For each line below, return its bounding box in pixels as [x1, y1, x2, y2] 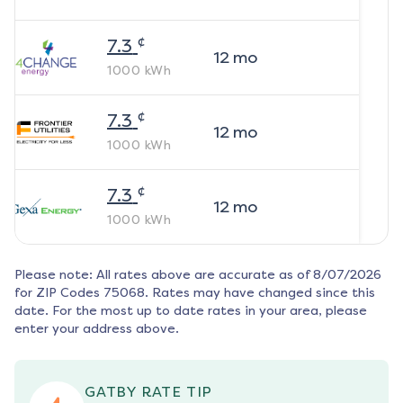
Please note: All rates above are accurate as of [14, 267, 309, 283]
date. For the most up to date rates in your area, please [14, 303, 367, 319]
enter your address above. [14, 321, 179, 337]
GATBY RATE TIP [85, 383, 213, 401]
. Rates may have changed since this [145, 285, 375, 301]
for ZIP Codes [14, 285, 100, 301]
